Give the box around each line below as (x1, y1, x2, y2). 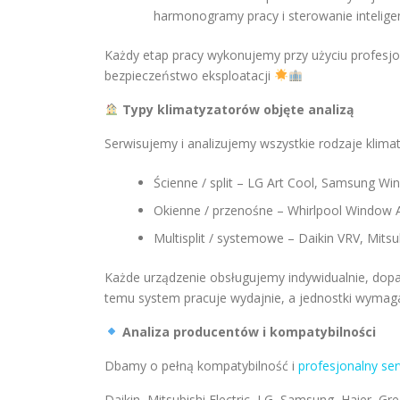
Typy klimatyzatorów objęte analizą (118, 101, 354, 118)
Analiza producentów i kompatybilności (118, 323, 376, 340)
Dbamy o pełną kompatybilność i (104, 357, 298, 374)
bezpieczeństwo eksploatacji (104, 67, 274, 84)
